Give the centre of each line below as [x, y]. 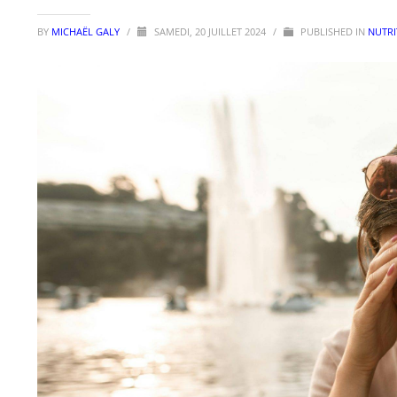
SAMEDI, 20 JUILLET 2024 [211, 31]
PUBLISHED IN [333, 31]
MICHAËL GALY [87, 31]
